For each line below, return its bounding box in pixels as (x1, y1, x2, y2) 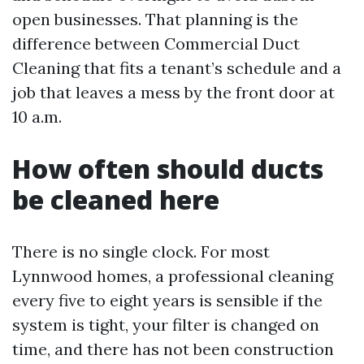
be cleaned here (12, 181, 219, 217)
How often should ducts (12, 150, 323, 186)
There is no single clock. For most (12, 240, 270, 262)
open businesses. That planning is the (12, 8, 298, 29)
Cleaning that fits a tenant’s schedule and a (12, 57, 341, 78)
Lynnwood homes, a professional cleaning (12, 265, 333, 286)
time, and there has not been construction (12, 338, 334, 359)
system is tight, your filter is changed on (12, 314, 319, 335)
